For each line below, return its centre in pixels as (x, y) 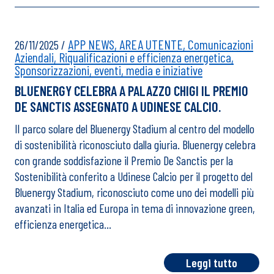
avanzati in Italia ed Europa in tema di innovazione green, (135, 208)
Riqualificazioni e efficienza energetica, (146, 57)
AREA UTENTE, (154, 44)
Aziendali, (37, 57)
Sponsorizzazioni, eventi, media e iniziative (109, 70)
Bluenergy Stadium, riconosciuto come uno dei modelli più (134, 192)
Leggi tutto (212, 262)
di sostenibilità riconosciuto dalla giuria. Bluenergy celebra (135, 144)
